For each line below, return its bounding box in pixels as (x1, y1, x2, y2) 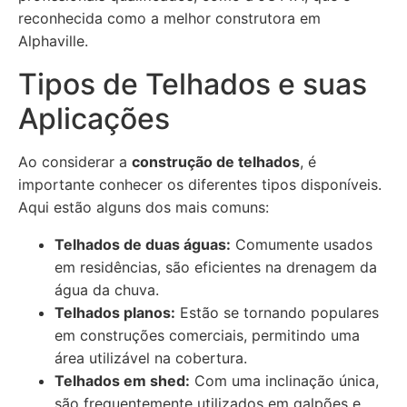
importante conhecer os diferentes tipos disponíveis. (18, 175, 382, 194)
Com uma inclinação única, (190, 372, 379, 390)
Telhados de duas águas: (55, 235, 231, 253)
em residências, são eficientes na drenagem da (55, 258, 377, 276)
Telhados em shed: (55, 372, 190, 390)
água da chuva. (55, 281, 159, 299)
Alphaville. (18, 32, 88, 50)
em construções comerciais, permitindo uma (55, 326, 360, 344)
